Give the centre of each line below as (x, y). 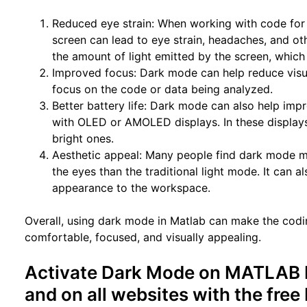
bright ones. (83, 138)
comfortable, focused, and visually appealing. (143, 237)
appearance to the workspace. (132, 188)
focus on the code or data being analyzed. (163, 89)
